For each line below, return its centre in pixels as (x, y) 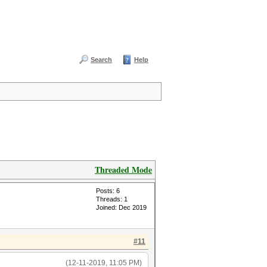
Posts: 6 (108, 191)
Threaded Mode (123, 170)
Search (101, 60)
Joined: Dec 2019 (121, 207)
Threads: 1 (112, 199)
